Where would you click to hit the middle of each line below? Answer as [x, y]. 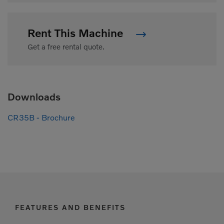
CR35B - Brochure [41, 118]
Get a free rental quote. [66, 47]
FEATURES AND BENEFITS [70, 207]
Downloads [34, 97]
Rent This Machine [77, 33]
